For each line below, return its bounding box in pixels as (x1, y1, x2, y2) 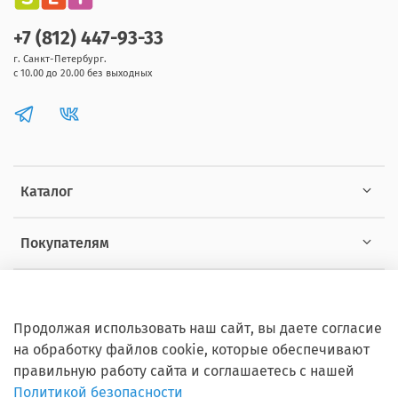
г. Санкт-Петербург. (13, 52, 107, 65)
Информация (20, 285, 109, 303)
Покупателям (20, 234, 109, 251)
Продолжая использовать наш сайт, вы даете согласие (13, 320, 382, 338)
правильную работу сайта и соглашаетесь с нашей (13, 362, 354, 380)
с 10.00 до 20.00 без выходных (13, 67, 152, 79)
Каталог (20, 182, 73, 200)
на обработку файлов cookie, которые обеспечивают (13, 341, 370, 359)
